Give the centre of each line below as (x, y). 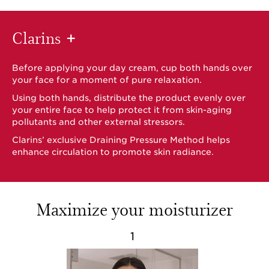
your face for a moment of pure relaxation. (107, 80)
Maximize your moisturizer (134, 209)
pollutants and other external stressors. (98, 122)
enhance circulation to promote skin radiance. (113, 152)
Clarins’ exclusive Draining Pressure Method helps (121, 140)
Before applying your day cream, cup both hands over (132, 68)
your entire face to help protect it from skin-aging (122, 110)
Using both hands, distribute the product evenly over (129, 98)
